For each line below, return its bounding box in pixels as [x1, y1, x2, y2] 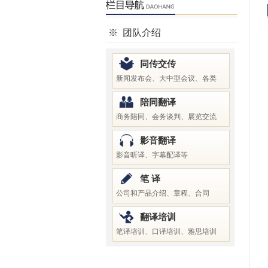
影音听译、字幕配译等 [115, 151, 188, 159]
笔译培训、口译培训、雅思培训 [115, 227, 217, 236]
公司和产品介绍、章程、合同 [115, 189, 209, 197]
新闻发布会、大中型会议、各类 [115, 74, 217, 83]
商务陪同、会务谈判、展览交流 [115, 112, 217, 121]
